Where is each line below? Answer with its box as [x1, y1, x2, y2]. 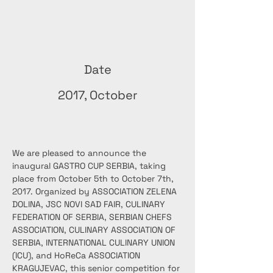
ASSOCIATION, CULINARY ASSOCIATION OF [12, 224, 178, 235]
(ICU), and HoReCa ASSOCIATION [12, 250, 143, 261]
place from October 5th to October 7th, [12, 173, 176, 184]
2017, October [57, 87, 138, 103]
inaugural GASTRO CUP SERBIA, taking [12, 160, 168, 171]
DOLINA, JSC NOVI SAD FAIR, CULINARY [12, 199, 168, 210]
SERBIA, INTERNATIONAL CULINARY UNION [12, 237, 177, 248]
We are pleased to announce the [12, 147, 149, 158]
